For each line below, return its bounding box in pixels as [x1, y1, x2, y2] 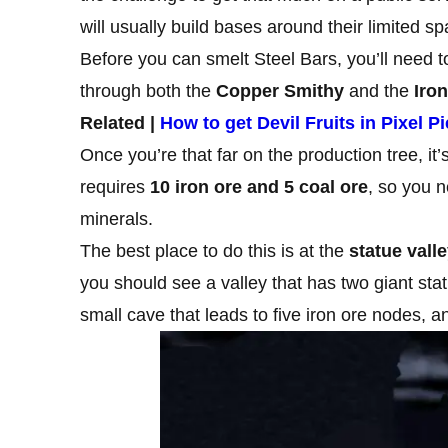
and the [344, 80, 414, 101]
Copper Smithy [216, 80, 344, 101]
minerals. [80, 208, 153, 229]
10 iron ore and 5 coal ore [150, 176, 368, 197]
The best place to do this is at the [80, 240, 349, 261]
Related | [80, 112, 160, 133]
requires [80, 176, 150, 197]
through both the [80, 80, 216, 101]
